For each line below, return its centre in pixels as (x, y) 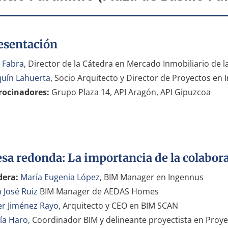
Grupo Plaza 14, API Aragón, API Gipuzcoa (130, 92)
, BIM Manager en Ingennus (151, 177)
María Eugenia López (60, 177)
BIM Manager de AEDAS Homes (98, 191)
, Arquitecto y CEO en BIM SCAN (118, 205)
